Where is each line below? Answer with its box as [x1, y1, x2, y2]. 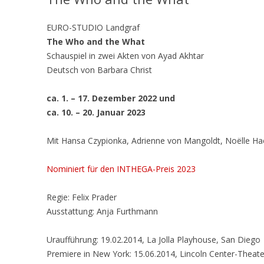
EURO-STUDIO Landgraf [47, 22, 140, 33]
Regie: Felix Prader [47, 192, 117, 203]
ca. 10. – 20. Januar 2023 [47, 107, 148, 118]
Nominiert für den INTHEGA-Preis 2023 [47, 163, 196, 174]
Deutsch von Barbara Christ [47, 64, 153, 75]
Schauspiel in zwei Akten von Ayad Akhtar [47, 50, 204, 61]
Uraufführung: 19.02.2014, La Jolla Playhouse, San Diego [47, 234, 261, 245]
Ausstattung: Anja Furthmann [47, 206, 159, 217]
